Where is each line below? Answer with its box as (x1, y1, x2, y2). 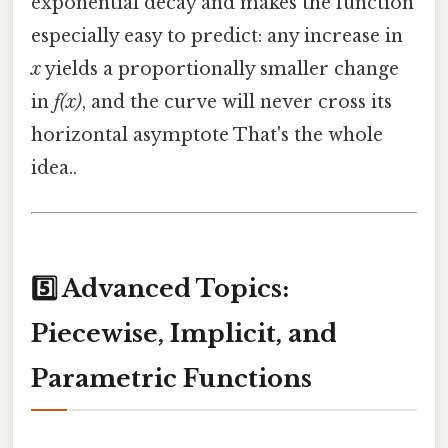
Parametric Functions (31, 364, 312, 394)
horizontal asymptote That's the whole (31, 124, 383, 147)
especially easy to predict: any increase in (31, 25, 403, 48)
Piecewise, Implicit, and (31, 319, 337, 349)
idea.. (31, 157, 77, 180)
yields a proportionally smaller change (41, 58, 399, 81)
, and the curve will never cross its (82, 91, 392, 114)
